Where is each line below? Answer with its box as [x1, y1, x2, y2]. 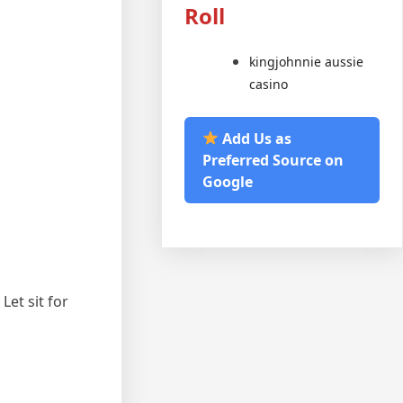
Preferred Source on [202, 149, 345, 170]
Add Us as [219, 128, 292, 148]
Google [202, 171, 254, 192]
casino [249, 75, 289, 93]
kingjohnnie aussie [249, 52, 364, 70]
